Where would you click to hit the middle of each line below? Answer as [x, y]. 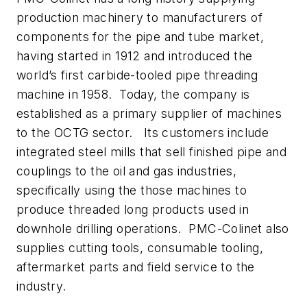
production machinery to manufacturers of [139, 18]
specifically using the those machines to [132, 191]
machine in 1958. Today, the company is [133, 95]
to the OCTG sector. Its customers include [143, 133]
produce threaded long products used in [133, 210]
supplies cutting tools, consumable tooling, [140, 248]
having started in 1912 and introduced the [135, 56]
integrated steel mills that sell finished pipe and [151, 152]
